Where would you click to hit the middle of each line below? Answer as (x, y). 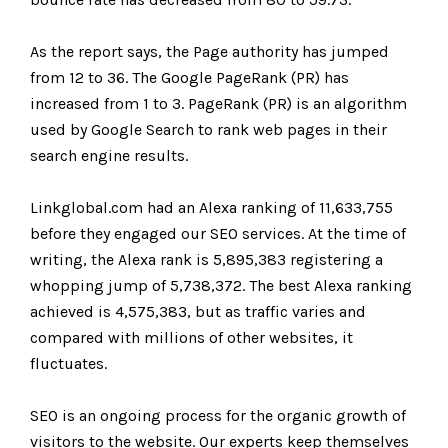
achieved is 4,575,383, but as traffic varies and (198, 311)
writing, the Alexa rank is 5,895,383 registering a (206, 259)
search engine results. (111, 155)
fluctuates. (70, 363)
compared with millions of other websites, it (191, 337)
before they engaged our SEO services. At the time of (218, 233)
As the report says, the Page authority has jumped (209, 51)
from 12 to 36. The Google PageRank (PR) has (189, 77)
